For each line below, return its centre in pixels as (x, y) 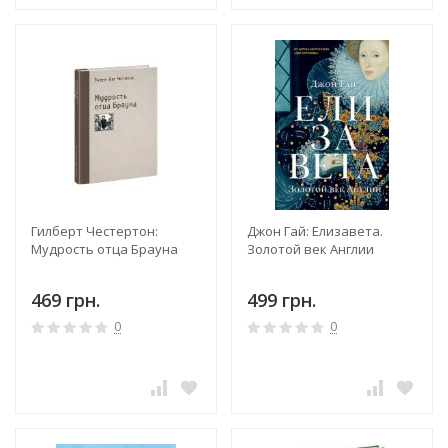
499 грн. (281, 299)
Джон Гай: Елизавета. (315, 230)
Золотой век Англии (310, 248)
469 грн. (65, 299)
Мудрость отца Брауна (104, 248)
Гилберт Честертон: (94, 230)
